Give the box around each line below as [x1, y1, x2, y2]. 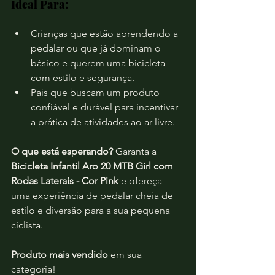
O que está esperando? [11, 145, 113, 157]
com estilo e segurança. [31, 72, 134, 83]
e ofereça [118, 175, 165, 187]
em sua [108, 249, 144, 260]
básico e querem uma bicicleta [31, 57, 168, 69]
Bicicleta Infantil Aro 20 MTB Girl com [11, 160, 176, 172]
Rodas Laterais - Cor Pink [11, 175, 118, 187]
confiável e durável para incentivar [31, 101, 180, 113]
